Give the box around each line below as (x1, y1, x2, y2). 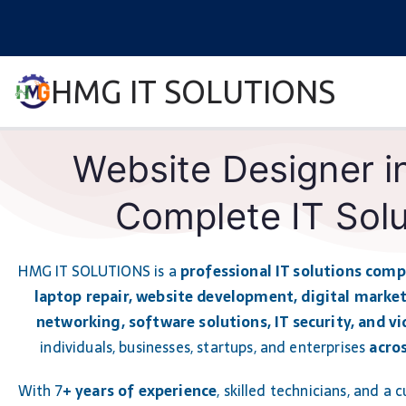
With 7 (17, 379, 63, 402)
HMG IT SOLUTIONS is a (18, 259, 180, 283)
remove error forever (51, 115, 198, 134)
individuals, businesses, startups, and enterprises (40, 335, 370, 359)
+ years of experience (62, 379, 217, 402)
